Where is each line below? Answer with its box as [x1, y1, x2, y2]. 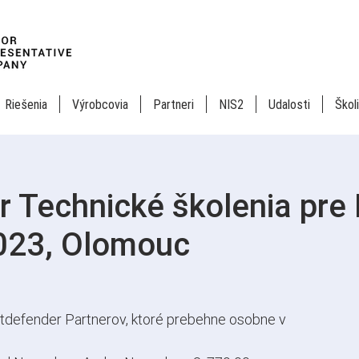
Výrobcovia [72, 96, 128, 112]
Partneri [153, 96, 194, 112]
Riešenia [5, 96, 47, 112]
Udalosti [268, 96, 310, 112]
